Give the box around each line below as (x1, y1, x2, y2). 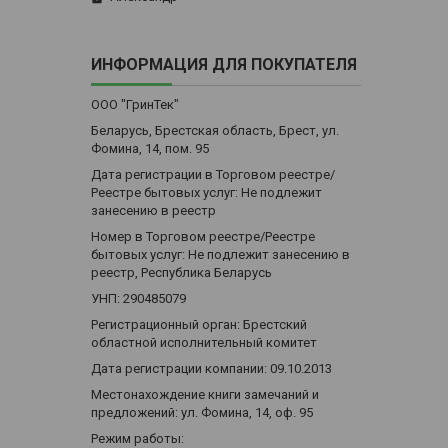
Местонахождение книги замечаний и (91, 387, 319, 403)
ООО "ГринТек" (91, 97, 179, 113)
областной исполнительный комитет (91, 335, 317, 351)
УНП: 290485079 (91, 291, 186, 307)
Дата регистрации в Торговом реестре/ (91, 167, 335, 183)
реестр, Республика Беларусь (91, 265, 272, 281)
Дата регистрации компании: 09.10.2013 (91, 361, 332, 377)
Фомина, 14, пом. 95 (91, 141, 209, 157)
